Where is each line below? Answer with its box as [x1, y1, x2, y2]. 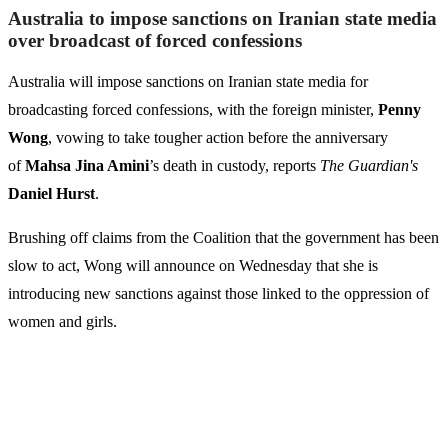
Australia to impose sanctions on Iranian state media [8, 8, 437, 30]
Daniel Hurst [8, 185, 95, 203]
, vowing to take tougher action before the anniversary [48, 129, 388, 147]
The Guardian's [320, 157, 418, 175]
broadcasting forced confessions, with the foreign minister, [8, 101, 378, 119]
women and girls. [8, 313, 117, 331]
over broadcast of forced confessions [8, 30, 302, 52]
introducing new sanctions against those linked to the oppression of [8, 285, 429, 303]
